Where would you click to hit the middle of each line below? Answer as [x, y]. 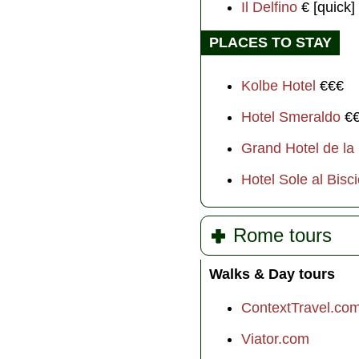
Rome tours [282, 236]
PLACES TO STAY [270, 43]
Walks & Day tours [272, 274]
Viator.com [275, 339]
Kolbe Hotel [278, 86]
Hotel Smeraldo [291, 117]
